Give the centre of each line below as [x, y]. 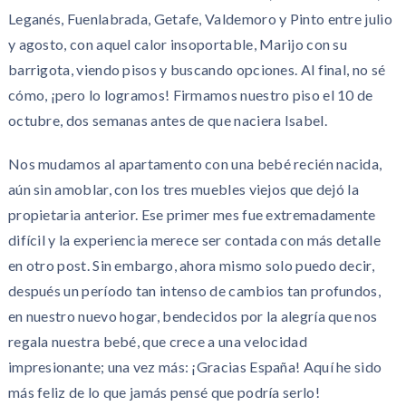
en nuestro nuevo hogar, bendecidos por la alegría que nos [193, 316]
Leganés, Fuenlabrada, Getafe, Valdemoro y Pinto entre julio [200, 19]
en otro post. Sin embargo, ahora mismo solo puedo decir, [191, 265]
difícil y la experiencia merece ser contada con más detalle [194, 240]
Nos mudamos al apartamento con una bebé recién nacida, [195, 164]
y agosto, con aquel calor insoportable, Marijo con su [178, 44]
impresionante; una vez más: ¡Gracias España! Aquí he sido [195, 367]
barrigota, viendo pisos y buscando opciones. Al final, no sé [197, 69]
